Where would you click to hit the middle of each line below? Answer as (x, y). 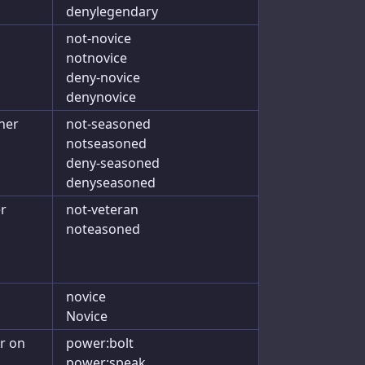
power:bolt (100, 343)
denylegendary (112, 11)
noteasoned (103, 229)
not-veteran (102, 209)
